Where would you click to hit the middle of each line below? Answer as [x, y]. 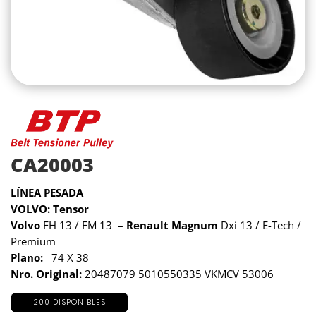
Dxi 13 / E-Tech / [260, 225]
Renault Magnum [172, 225]
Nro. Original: [46, 274]
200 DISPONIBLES [70, 303]
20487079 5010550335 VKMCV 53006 [178, 274]
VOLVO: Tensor [50, 209]
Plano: [27, 258]
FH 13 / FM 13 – [83, 225]
